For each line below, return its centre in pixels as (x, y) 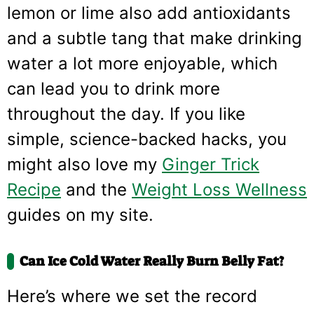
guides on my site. (80, 214)
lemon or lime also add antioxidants (149, 13)
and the (96, 189)
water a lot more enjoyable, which (142, 63)
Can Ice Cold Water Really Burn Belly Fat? (152, 261)
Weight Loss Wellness (219, 189)
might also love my (84, 164)
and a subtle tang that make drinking (155, 38)
